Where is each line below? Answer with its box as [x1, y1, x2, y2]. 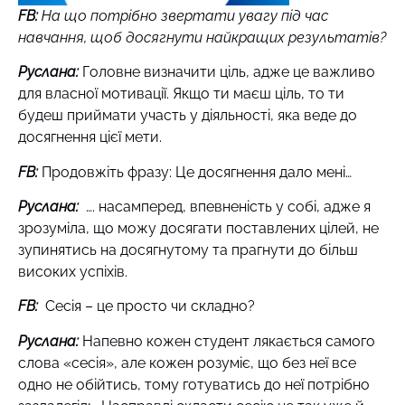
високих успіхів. [18, 262, 127, 280]
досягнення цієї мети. [18, 128, 162, 146]
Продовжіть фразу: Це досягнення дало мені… [42, 163, 352, 181]
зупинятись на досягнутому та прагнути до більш [18, 240, 358, 259]
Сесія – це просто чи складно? [45, 297, 255, 316]
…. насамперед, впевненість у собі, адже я [79, 197, 371, 215]
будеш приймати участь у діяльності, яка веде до [18, 107, 357, 125]
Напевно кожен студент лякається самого [79, 332, 375, 350]
